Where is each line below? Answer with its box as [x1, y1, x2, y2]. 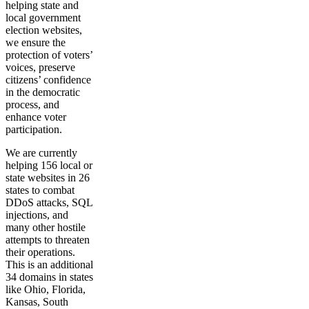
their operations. [6, 246, 75, 258]
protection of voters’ [6, 49, 92, 61]
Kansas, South [6, 296, 68, 308]
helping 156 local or [6, 159, 92, 171]
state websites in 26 [6, 172, 90, 183]
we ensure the [6, 37, 66, 48]
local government [6, 12, 81, 23]
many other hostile [6, 221, 86, 233]
